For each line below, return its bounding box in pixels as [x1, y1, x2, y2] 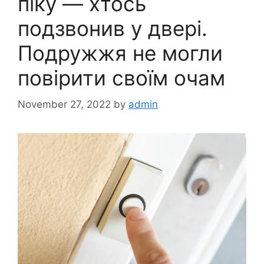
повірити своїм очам [18, 65, 225, 90]
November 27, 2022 [18, 98, 111, 110]
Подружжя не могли [18, 41, 223, 65]
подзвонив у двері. [18, 16, 207, 41]
